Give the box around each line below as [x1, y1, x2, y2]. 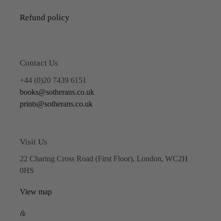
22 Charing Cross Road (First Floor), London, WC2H [20, 154, 188, 163]
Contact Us [20, 58, 58, 68]
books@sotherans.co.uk [20, 87, 94, 96]
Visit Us [20, 137, 47, 147]
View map [20, 187, 52, 196]
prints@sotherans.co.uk [20, 99, 93, 108]
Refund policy [20, 13, 70, 22]
